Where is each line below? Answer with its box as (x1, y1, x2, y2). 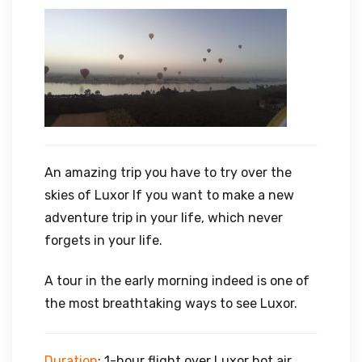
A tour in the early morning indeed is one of (44, 273, 309, 288)
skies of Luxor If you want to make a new (44, 187, 294, 203)
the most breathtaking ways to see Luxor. (44, 296, 297, 311)
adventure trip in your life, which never (44, 210, 283, 225)
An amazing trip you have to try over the (44, 165, 292, 180)
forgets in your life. (44, 233, 162, 248)
